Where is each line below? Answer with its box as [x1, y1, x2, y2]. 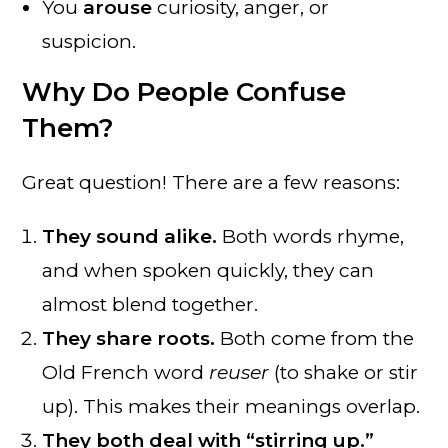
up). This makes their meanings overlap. [42, 394, 421, 418]
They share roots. [42, 326, 216, 350]
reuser [209, 360, 270, 384]
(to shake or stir [269, 360, 419, 384]
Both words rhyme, [217, 224, 405, 248]
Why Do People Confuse [22, 75, 347, 108]
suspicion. [42, 29, 137, 53]
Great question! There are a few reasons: [22, 170, 401, 194]
